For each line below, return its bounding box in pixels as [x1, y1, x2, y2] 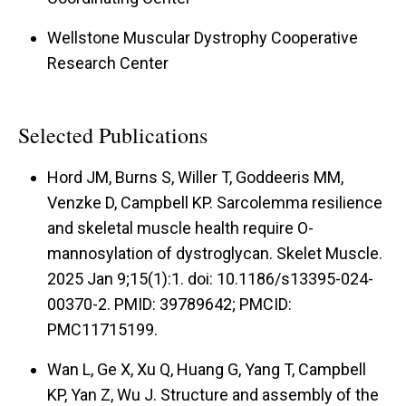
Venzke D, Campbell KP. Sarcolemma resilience [47, 192, 382, 212]
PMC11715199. [47, 319, 158, 339]
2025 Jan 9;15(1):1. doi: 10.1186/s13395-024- [47, 268, 373, 288]
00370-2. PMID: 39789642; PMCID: [47, 294, 292, 314]
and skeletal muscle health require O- [47, 217, 314, 237]
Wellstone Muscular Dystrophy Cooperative [47, 27, 358, 47]
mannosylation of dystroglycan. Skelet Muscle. [47, 243, 382, 263]
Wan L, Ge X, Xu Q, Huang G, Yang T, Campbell [47, 359, 366, 379]
